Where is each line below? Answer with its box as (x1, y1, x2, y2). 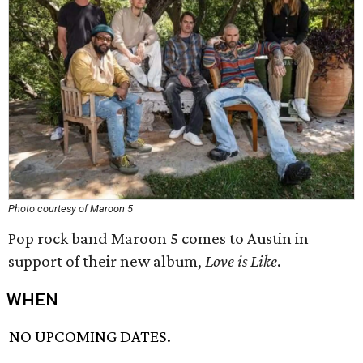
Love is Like (205, 251, 277, 271)
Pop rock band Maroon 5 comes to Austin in (8, 228, 309, 248)
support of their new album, (8, 251, 205, 271)
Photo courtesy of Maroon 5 (8, 203, 133, 215)
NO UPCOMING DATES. (9, 327, 172, 347)
